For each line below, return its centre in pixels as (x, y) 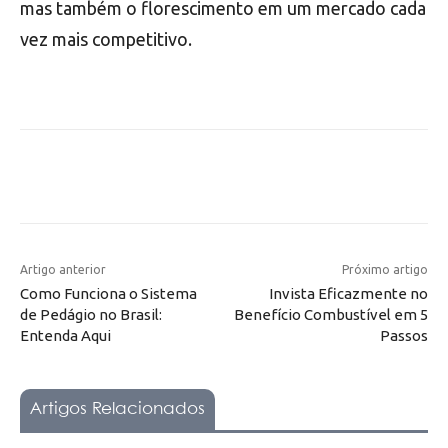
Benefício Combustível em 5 (330, 314)
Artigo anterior (63, 269)
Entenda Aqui (65, 335)
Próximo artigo (384, 269)
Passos (403, 335)
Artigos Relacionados (117, 409)
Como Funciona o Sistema (108, 293)
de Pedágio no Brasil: (91, 314)
